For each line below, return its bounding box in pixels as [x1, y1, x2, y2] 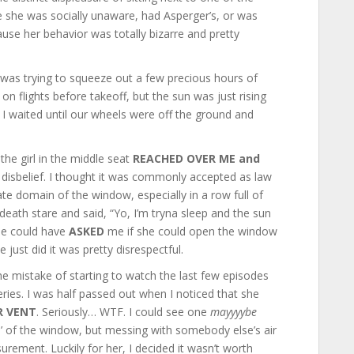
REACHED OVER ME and [133, 151, 260, 166]
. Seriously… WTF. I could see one [36, 304, 210, 319]
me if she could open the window [104, 224, 277, 239]
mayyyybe [210, 304, 257, 319]
